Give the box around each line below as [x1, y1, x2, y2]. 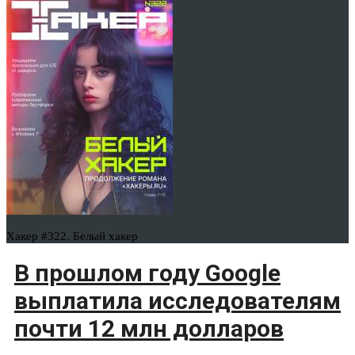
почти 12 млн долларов [14, 315, 284, 343]
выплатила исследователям [14, 287, 341, 315]
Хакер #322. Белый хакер [6, 230, 138, 243]
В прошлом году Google [14, 259, 281, 288]
